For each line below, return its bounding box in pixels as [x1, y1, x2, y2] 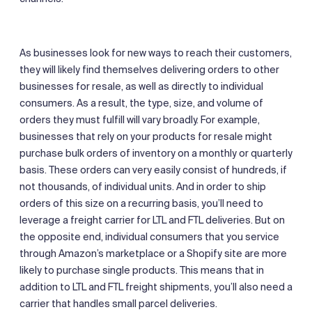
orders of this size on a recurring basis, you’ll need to [19, 196, 263, 210]
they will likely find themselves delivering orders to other [19, 63, 279, 76]
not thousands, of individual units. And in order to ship [19, 180, 266, 193]
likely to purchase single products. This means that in [19, 263, 264, 276]
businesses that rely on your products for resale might [19, 130, 272, 143]
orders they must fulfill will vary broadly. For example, [19, 113, 260, 126]
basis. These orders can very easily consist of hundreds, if [19, 163, 287, 176]
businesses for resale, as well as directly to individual [19, 79, 263, 93]
